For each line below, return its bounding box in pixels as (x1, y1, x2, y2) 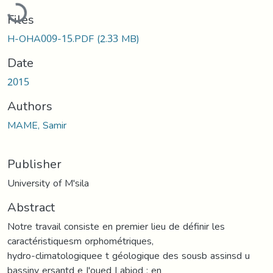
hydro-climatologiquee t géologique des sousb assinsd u (7, 246, 250, 265)
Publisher (7, 152, 62, 175)
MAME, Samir (7, 115, 66, 135)
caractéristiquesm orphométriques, (7, 231, 154, 250)
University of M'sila (7, 173, 89, 193)
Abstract (7, 195, 55, 219)
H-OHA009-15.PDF (7, 29, 97, 48)
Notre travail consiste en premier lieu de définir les (7, 216, 225, 236)
